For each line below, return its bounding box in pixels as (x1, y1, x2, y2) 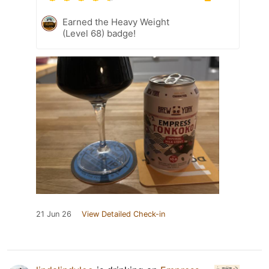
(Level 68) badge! (62, 27, 136, 39)
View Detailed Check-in (82, 209, 165, 219)
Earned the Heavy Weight (62, 16, 169, 28)
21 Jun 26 (36, 209, 71, 219)
